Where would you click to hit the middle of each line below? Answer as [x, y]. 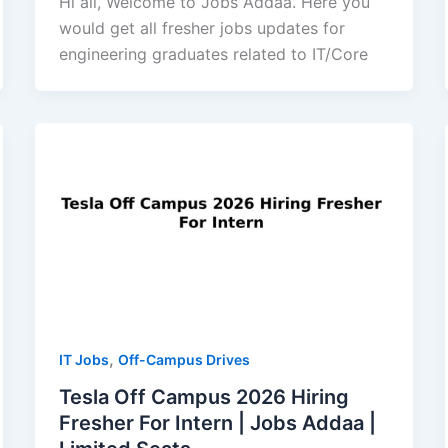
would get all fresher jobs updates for [201, 27]
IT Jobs [83, 359]
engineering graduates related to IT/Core [213, 53]
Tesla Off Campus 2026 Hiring [203, 397]
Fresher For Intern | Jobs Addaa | [217, 423]
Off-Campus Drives [183, 359]
